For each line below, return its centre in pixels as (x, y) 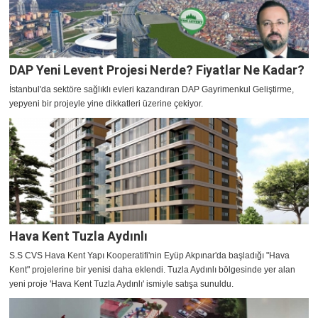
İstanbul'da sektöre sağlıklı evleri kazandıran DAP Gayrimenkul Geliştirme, (152, 90)
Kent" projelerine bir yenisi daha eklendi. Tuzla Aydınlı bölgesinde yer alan (152, 270)
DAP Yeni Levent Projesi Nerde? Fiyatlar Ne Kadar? (157, 70)
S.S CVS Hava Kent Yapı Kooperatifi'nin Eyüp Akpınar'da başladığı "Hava (149, 256)
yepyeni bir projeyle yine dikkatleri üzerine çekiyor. (106, 104)
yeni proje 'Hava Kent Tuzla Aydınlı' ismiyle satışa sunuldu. (121, 284)
